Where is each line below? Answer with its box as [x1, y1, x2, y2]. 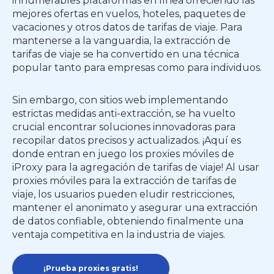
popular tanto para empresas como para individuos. [12, 62, 262, 73]
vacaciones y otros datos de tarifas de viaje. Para [12, 21, 242, 33]
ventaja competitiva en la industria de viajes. [12, 229, 225, 240]
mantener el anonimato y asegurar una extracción [12, 202, 257, 213]
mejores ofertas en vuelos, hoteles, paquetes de [12, 8, 246, 20]
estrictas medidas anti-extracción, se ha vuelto [12, 108, 235, 119]
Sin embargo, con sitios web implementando [12, 94, 228, 106]
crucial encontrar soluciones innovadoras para [12, 121, 235, 133]
